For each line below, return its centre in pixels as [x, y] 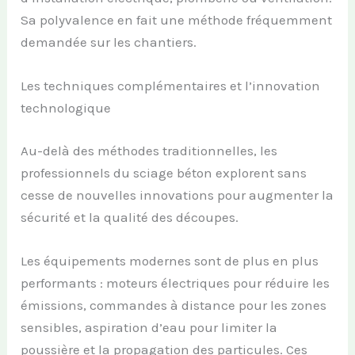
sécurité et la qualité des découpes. [130, 217]
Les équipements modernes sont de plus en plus [170, 260]
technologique [66, 108]
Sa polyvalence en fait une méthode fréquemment [177, 20]
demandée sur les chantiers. [109, 42]
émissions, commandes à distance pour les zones [174, 305]
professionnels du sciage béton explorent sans [164, 172]
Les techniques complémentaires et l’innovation [171, 86]
